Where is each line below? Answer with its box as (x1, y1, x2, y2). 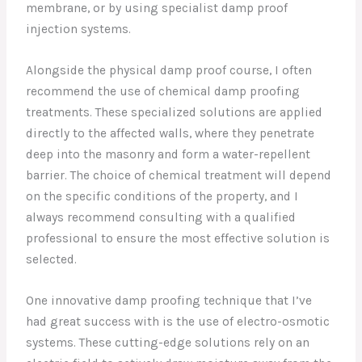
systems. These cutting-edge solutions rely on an (26, 335, 310, 350)
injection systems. (26, 22, 132, 37)
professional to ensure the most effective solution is (26, 231, 330, 246)
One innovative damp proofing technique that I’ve (26, 293, 313, 308)
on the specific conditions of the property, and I (26, 189, 299, 204)
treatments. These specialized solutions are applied (26, 105, 323, 120)
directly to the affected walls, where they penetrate (26, 126, 315, 141)
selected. (26, 252, 78, 267)
